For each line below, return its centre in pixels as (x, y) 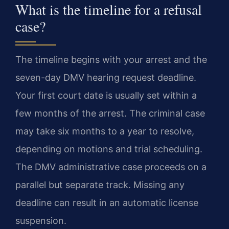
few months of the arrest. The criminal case (110, 113)
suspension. (41, 221)
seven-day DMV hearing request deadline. (106, 78)
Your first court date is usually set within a (106, 96)
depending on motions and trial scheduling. (109, 149)
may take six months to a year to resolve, (105, 131)
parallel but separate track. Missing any (100, 185)
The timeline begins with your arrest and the (111, 60)
